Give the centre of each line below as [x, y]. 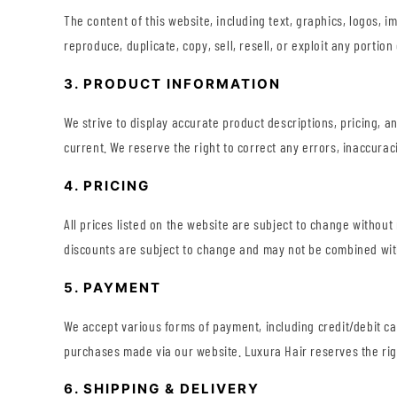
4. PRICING [107, 185]
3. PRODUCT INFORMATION [172, 83]
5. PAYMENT [113, 287]
